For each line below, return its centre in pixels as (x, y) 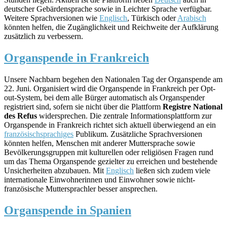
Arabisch (192, 18)
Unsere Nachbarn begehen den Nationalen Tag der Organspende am (113, 79)
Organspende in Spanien (68, 210)
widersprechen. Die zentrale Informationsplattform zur (124, 116)
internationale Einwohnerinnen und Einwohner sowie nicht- (100, 179)
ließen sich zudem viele (172, 170)
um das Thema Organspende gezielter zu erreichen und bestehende (111, 161)
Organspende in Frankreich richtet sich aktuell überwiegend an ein (110, 125)
